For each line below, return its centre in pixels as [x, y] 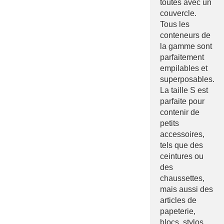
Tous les [175, 24]
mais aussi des [186, 189]
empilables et [184, 68]
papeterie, [178, 211]
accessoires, [182, 134]
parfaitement [182, 57]
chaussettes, [182, 178]
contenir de [180, 112]
